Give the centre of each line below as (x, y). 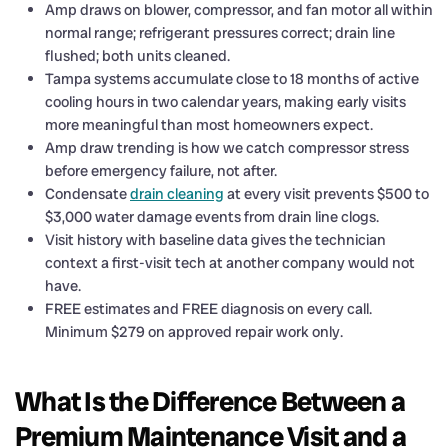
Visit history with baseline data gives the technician (215, 239)
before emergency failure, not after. (161, 170)
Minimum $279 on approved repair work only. (194, 331)
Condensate (87, 193)
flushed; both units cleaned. (137, 55)
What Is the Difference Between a (210, 401)
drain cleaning (177, 193)
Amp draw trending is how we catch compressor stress (227, 147)
